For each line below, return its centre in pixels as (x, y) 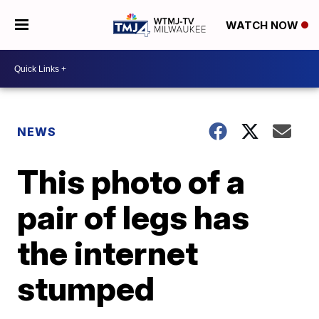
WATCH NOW (263, 26)
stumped (86, 288)
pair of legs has (134, 217)
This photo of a (131, 182)
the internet (108, 253)
